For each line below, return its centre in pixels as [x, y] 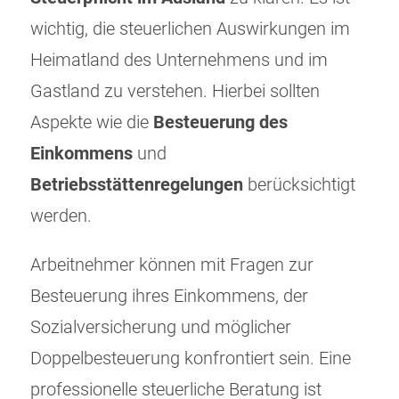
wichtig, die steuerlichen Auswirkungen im [190, 29]
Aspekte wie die [92, 123]
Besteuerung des [220, 123]
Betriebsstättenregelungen [137, 185]
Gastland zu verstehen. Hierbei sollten [175, 92]
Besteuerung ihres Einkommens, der [169, 297]
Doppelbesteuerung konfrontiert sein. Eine [191, 359]
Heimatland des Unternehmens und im [179, 61]
